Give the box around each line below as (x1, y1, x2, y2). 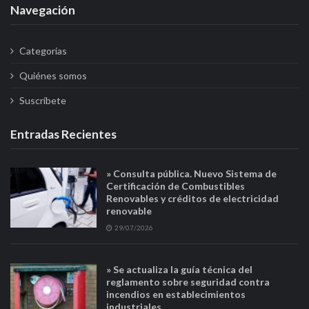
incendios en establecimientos (106, 288, 246, 300)
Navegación (10, 3, 75, 18)
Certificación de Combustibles (106, 179, 246, 192)
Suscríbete (19, 94, 66, 106)
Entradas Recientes (10, 126, 117, 141)
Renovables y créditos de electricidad (106, 192, 279, 204)
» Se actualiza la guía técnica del (106, 263, 253, 275)
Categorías (19, 44, 67, 57)
